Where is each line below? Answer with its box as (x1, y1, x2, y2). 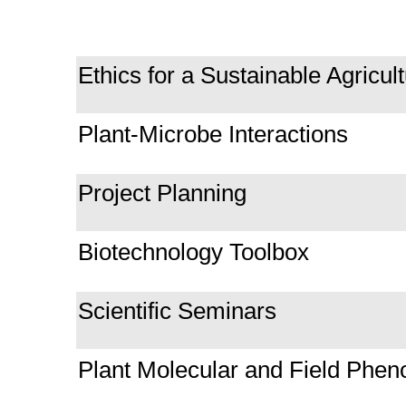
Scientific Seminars (78, 296, 276, 324)
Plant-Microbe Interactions (78, 120, 354, 148)
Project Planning (78, 179, 253, 207)
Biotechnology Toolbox (78, 237, 315, 266)
